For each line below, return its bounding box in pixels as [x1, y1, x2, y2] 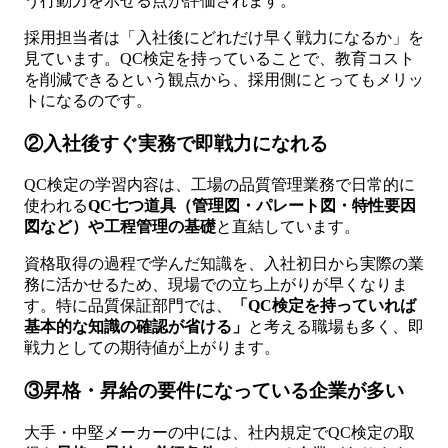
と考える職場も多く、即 [248, 318, 424, 336]
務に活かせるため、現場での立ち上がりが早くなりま [24, 276, 408, 294]
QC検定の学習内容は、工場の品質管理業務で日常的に [24, 176, 415, 194]
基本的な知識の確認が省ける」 [24, 318, 248, 336]
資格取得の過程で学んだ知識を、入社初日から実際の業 [24, 255, 424, 273]
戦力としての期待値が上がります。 [24, 339, 280, 357]
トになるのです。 [24, 92, 152, 109]
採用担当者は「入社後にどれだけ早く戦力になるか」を [24, 29, 424, 46]
